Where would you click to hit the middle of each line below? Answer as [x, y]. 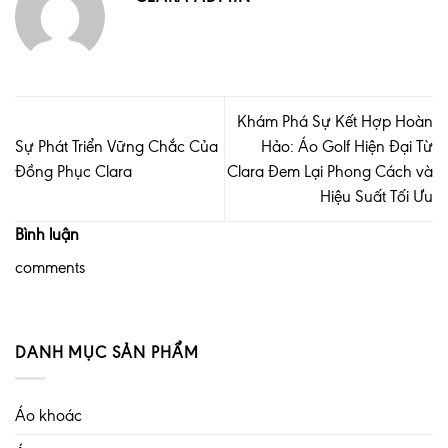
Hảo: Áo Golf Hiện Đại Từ [347, 147]
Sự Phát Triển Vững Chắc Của [116, 147]
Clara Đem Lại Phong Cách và [330, 172]
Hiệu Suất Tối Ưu [376, 197]
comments [50, 268]
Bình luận [47, 234]
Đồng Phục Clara [73, 172]
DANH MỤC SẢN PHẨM [107, 353]
